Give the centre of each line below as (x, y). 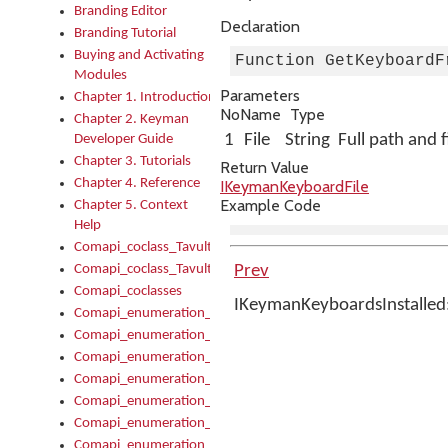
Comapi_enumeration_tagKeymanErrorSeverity (216, 313)
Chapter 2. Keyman (131, 119)
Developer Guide (123, 139)
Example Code (270, 205)
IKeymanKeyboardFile (294, 186)
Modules (100, 75)
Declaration (260, 26)
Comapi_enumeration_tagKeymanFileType (201, 335)
